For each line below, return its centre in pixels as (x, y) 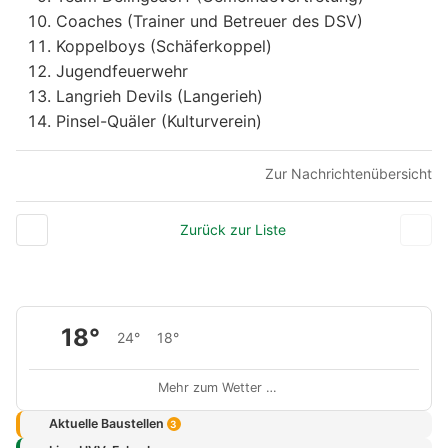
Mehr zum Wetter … (217, 387)
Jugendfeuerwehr (122, 70)
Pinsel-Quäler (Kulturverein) (159, 120)
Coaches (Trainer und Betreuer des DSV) (209, 20)
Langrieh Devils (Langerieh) (159, 95)
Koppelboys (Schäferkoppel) (164, 45)
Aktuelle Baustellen (107, 424)
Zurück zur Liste (232, 229)
